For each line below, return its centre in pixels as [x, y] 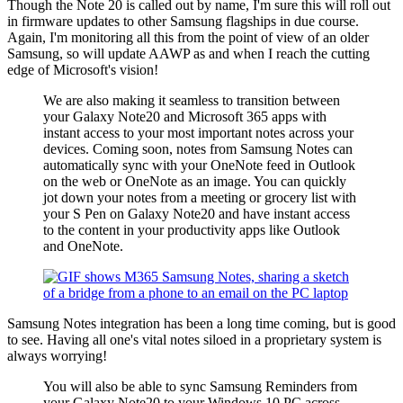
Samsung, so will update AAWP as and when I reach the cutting [188, 53]
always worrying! [57, 355]
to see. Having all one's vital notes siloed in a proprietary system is [194, 339]
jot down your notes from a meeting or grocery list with [200, 197]
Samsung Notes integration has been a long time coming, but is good [201, 323]
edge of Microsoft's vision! [83, 69]
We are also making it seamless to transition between [192, 100]
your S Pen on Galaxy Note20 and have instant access [197, 213]
